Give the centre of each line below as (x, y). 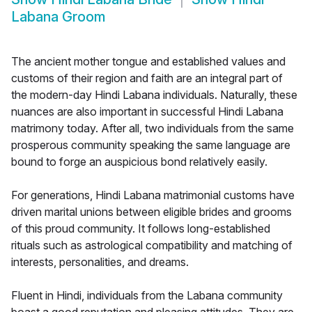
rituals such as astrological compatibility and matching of (152, 245)
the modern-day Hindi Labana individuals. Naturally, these (154, 95)
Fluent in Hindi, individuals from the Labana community (147, 296)
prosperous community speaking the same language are (151, 145)
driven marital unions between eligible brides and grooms (151, 212)
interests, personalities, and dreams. (100, 262)
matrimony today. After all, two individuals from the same (153, 128)
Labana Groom (58, 17)
